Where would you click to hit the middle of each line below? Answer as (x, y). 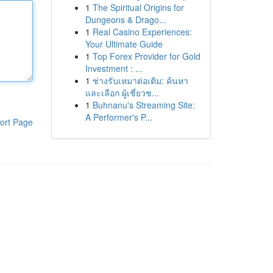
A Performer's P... (119, 117)
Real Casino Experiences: (142, 32)
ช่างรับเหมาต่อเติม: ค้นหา (140, 80)
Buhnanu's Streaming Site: (144, 105)
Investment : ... (114, 68)
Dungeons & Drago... (126, 19)
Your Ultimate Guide (124, 44)
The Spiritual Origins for (138, 7)
